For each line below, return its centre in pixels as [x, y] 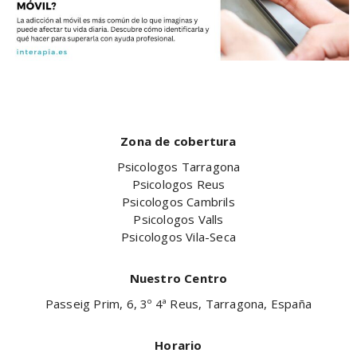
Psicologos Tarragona [178, 166]
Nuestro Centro [178, 278]
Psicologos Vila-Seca [178, 236]
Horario [178, 345]
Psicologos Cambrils [178, 201]
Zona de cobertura [178, 141]
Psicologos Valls [178, 219]
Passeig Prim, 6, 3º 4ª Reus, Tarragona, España [178, 303]
